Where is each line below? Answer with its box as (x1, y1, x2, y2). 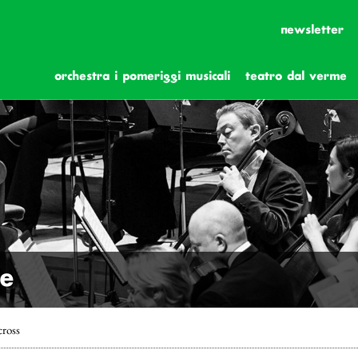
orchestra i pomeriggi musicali (54, 69, 230, 85)
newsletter (280, 22, 344, 38)
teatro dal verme (245, 69, 347, 85)
